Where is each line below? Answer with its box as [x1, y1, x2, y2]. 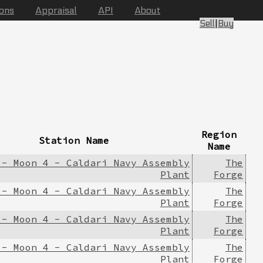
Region [201, 128, 237, 140]
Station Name [39, 134, 109, 146]
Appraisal [35, 5, 77, 16]
